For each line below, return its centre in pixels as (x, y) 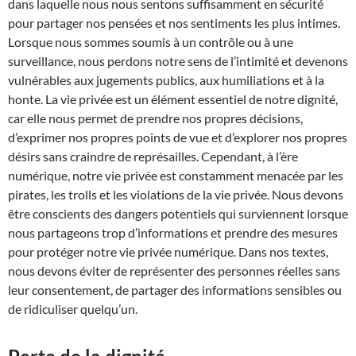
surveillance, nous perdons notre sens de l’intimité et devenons (178, 61)
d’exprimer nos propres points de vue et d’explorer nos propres (178, 137)
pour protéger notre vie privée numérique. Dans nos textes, (168, 252)
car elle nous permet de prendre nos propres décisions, (155, 118)
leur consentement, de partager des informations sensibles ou (175, 290)
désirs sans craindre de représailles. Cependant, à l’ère (153, 157)
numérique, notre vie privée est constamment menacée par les (176, 176)
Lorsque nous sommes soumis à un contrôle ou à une (151, 42)
